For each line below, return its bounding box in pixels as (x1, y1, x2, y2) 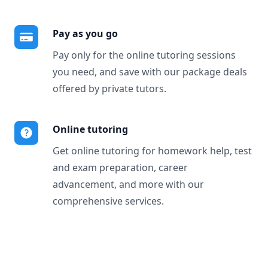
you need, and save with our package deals (53, 65, 247, 78)
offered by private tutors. (53, 82, 166, 95)
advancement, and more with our (53, 178, 204, 191)
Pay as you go (53, 27, 118, 40)
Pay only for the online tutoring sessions (53, 48, 236, 62)
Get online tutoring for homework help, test (53, 144, 252, 157)
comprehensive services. (53, 194, 164, 208)
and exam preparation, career (53, 161, 188, 174)
